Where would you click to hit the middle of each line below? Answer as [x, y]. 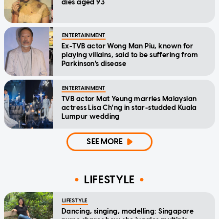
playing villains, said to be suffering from [130, 55]
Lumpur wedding [91, 117]
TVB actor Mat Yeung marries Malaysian [129, 99]
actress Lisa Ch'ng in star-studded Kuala [129, 108]
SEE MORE [105, 142]
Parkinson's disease [94, 64]
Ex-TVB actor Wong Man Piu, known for [128, 46]
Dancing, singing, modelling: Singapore [128, 212]
